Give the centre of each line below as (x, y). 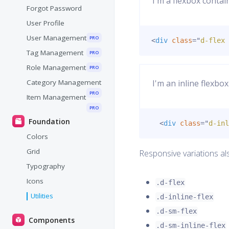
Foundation (48, 122)
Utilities (42, 196)
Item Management (56, 97)
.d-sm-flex (177, 211)
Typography (46, 166)
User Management (56, 38)
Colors (37, 137)
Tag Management (55, 53)
